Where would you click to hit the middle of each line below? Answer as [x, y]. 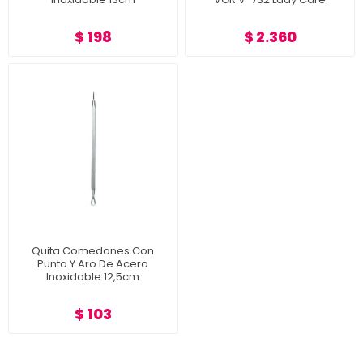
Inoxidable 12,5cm [93, 276]
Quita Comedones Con [93, 250]
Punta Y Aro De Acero [93, 263]
